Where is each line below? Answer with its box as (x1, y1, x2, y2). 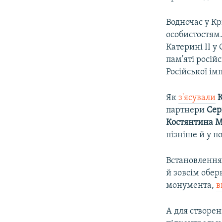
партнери (166, 105, 207, 115)
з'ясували (178, 93, 216, 103)
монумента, (166, 180, 217, 190)
